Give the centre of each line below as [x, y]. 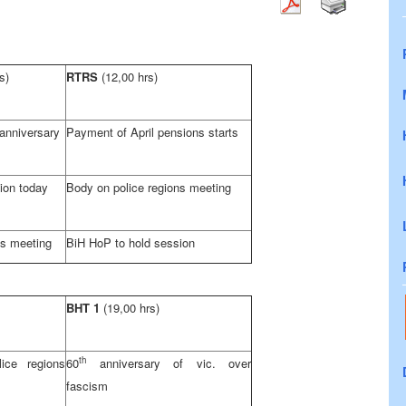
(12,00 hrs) [130, 77]
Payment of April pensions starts [152, 132]
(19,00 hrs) [131, 308]
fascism [87, 386]
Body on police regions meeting [149, 187]
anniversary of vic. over [169, 363]
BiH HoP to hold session [130, 242]
